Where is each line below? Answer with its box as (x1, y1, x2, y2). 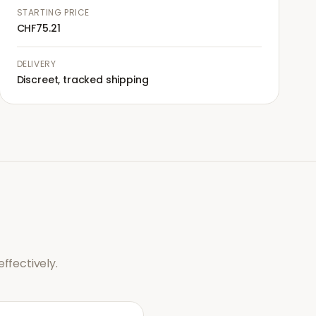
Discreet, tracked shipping (16, 73, 149, 87)
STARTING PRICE (16, 6, 90, 18)
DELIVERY (16, 58, 56, 70)
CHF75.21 (16, 21, 61, 35)
